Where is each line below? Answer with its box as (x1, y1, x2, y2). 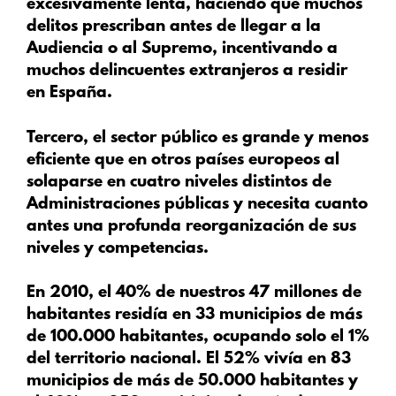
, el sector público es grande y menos (83, 128, 369, 148)
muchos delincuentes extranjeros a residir (27, 62, 347, 81)
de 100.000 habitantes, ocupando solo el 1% (27, 328, 369, 347)
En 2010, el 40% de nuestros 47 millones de (27, 284, 362, 303)
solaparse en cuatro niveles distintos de (27, 172, 331, 192)
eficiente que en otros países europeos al (27, 150, 339, 170)
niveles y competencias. (27, 239, 209, 258)
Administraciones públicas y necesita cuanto (27, 194, 368, 214)
